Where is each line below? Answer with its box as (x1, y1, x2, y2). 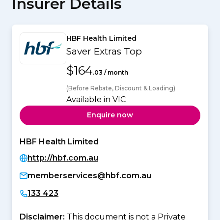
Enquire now (87, 110, 133, 120)
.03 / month (93, 68, 128, 76)
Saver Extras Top (66, 45, 142, 57)
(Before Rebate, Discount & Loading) (66, 84, 175, 92)
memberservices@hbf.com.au (27, 170, 151, 180)
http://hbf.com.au (27, 153, 98, 163)
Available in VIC (66, 94, 126, 104)
